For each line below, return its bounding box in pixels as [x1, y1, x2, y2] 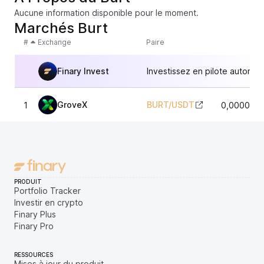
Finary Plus [14, 209, 56, 219]
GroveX [57, 100, 87, 110]
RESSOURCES [14, 251, 53, 258]
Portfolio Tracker [14, 186, 81, 196]
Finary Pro [14, 221, 54, 231]
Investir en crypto [14, 197, 83, 207]
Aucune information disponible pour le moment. [14, 8, 199, 18]
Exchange [38, 38, 71, 47]
